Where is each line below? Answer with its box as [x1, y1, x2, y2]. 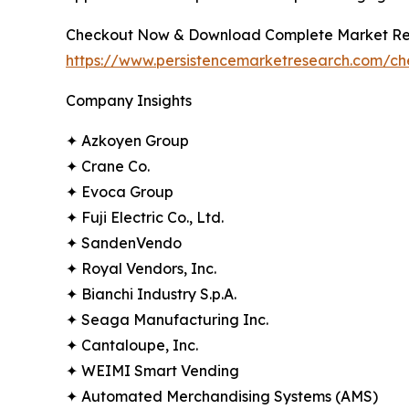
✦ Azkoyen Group [66, 131, 189, 151]
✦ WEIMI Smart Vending [66, 362, 239, 381]
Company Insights [66, 91, 192, 110]
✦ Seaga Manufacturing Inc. [66, 310, 268, 330]
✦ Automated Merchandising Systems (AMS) [66, 387, 378, 406]
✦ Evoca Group [66, 183, 173, 202]
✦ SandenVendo [66, 234, 182, 253]
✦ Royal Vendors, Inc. [66, 259, 216, 278]
